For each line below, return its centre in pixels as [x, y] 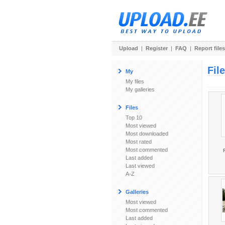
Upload [129, 48]
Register [157, 48]
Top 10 [134, 118]
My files [135, 81]
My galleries [140, 89]
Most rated [139, 142]
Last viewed [140, 166]
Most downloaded [147, 134]
